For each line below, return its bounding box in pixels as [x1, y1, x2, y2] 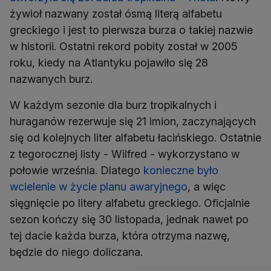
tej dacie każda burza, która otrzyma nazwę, [10, 229, 230, 243]
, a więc [188, 180, 226, 194]
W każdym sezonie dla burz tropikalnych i [10, 99, 217, 112]
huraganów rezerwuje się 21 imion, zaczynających [10, 115, 256, 128]
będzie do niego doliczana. [10, 246, 143, 259]
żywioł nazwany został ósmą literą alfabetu [10, 7, 222, 21]
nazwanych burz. [10, 73, 93, 86]
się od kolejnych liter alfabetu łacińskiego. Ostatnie [10, 131, 261, 145]
